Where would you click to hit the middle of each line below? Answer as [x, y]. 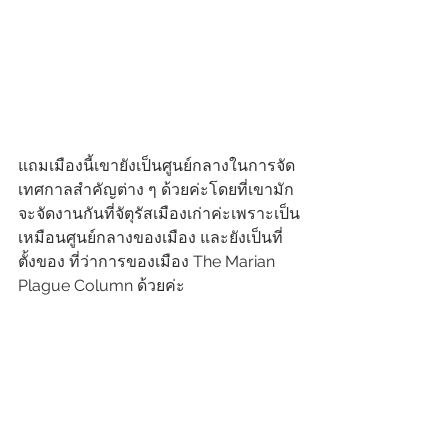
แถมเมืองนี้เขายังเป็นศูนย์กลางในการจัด [156, 165]
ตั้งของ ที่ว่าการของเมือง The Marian [146, 261]
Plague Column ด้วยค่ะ [101, 285]
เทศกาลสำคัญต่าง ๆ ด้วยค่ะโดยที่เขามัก [156, 189]
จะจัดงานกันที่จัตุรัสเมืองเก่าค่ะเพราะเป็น [159, 213]
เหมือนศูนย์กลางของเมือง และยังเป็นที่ [150, 237]
